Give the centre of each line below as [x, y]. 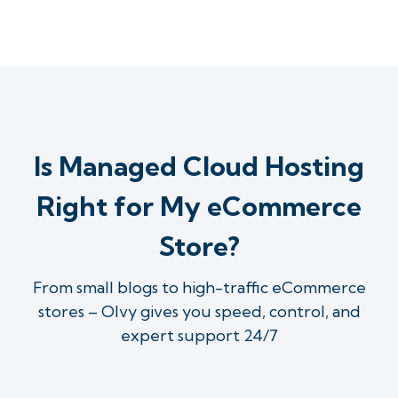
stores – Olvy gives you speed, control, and [199, 311]
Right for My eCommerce [199, 206]
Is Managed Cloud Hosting [199, 166]
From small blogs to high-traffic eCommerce [199, 287]
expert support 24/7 [199, 335]
